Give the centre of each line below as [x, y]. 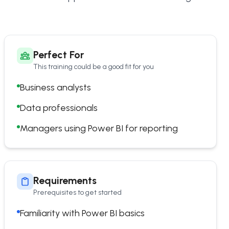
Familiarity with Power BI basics [82, 213]
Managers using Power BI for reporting [99, 128]
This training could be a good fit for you [94, 67]
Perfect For [59, 55]
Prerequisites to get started [77, 192]
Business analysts [55, 87]
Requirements [65, 180]
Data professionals [59, 108]
